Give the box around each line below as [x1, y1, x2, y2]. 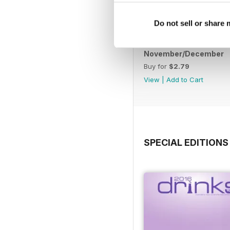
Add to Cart [166, 75, 203, 84]
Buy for [144, 62, 169, 70]
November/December [144, 49, 224, 58]
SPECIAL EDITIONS [144, 137, 228, 148]
